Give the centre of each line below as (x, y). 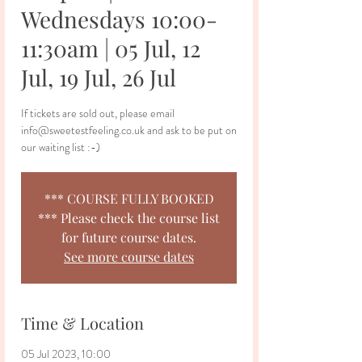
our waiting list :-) (61, 147)
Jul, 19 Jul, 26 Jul (99, 77)
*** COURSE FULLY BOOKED (129, 198)
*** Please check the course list (129, 218)
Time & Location (82, 323)
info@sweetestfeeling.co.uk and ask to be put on (129, 130)
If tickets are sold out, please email (98, 113)
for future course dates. (129, 237)
